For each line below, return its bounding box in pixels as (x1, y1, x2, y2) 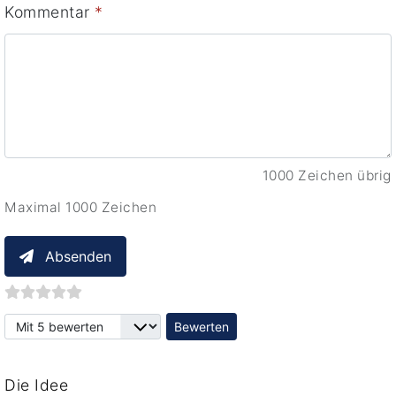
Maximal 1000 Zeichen (4, 199, 156, 217)
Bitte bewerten (4, 316, 116, 335)
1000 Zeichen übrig (262, 167, 392, 185)
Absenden (45, 247, 111, 265)
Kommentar (4, 3, 95, 22)
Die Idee (4, 375, 68, 394)
